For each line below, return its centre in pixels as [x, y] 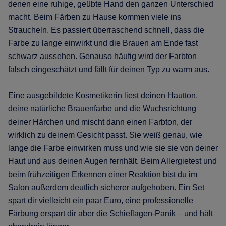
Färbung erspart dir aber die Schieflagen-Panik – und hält [110, 214]
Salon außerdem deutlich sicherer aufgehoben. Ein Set [106, 188]
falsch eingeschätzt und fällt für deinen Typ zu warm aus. [109, 70]
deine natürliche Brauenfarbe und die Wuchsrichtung [102, 109]
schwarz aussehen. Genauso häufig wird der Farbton [102, 56]
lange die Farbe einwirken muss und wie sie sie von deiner [113, 148]
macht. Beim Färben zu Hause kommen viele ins [95, 17]
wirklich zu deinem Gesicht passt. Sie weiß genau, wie [105, 135]
